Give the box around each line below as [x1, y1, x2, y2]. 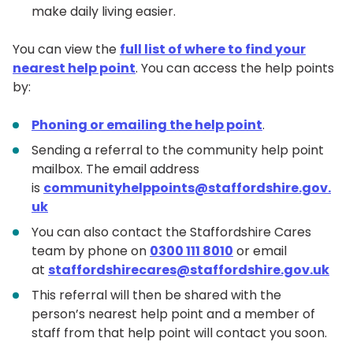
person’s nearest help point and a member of [32, 304, 315, 323]
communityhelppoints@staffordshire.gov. [43, 178, 331, 197]
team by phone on [32, 241, 150, 260]
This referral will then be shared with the [32, 285, 281, 304]
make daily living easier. [32, 2, 176, 20]
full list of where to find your [120, 39, 306, 58]
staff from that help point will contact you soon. [32, 323, 327, 342]
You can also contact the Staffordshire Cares [32, 222, 311, 241]
